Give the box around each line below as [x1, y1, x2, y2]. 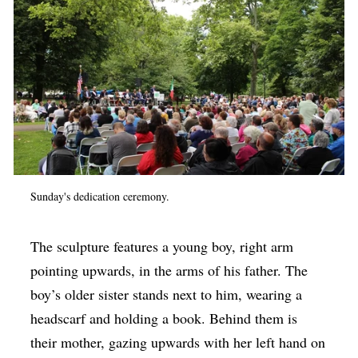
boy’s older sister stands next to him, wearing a [30, 284, 303, 304]
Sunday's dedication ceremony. [30, 188, 170, 204]
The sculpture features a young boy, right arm [30, 236, 294, 256]
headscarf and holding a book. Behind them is [30, 308, 298, 328]
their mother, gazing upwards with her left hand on [30, 332, 326, 352]
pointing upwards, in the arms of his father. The [30, 260, 308, 280]
